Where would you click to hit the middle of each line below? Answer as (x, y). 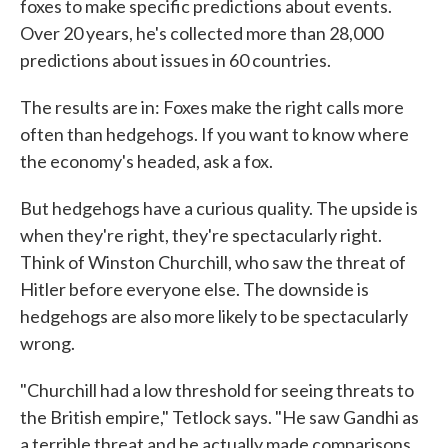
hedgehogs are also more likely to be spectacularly (214, 316)
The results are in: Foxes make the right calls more (212, 107)
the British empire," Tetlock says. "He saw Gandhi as (219, 417)
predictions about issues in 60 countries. (175, 60)
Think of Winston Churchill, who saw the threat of (213, 262)
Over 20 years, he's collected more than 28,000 (201, 33)
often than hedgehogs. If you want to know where (214, 134)
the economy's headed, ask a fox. (146, 161)
